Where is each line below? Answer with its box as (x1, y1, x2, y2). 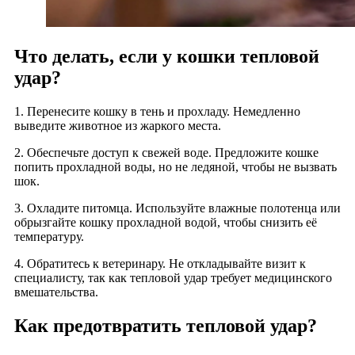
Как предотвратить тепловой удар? (14, 315, 317, 337)
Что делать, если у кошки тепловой (14, 46, 319, 67)
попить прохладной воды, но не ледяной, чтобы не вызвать (14, 160, 337, 174)
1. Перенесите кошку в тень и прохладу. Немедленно (14, 105, 300, 119)
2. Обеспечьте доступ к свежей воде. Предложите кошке (14, 146, 319, 160)
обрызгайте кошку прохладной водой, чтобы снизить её (14, 216, 317, 230)
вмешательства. (14, 285, 98, 300)
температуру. (14, 230, 84, 244)
